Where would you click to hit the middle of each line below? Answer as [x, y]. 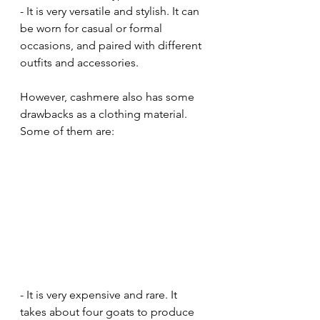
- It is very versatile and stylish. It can [111, 11]
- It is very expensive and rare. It [100, 295]
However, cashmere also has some [109, 97]
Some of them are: [67, 131]
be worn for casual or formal [92, 29]
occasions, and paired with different [112, 46]
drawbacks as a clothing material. [105, 114]
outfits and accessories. [79, 63]
